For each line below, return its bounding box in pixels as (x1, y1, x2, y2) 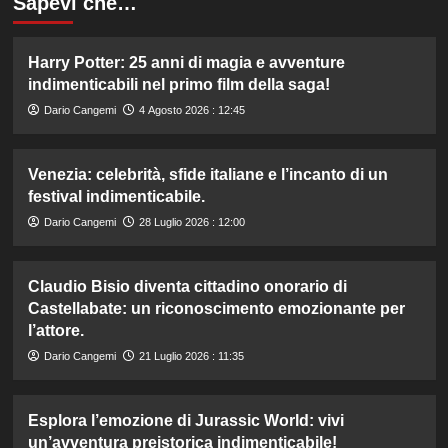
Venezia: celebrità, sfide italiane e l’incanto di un (27, 165, 388, 183)
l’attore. (27, 321, 84, 339)
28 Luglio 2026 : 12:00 (138, 215, 245, 228)
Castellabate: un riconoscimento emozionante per (27, 299, 405, 317)
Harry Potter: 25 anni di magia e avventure (27, 53, 345, 71)
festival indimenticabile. (27, 187, 205, 205)
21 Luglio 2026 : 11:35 (138, 349, 244, 362)
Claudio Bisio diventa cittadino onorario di (27, 277, 347, 295)
